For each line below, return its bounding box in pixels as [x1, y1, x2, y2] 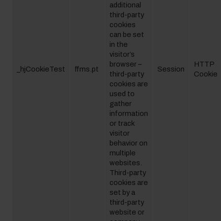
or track [110, 119, 135, 127]
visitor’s [110, 50, 135, 58]
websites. [110, 159, 142, 167]
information [110, 110, 148, 117]
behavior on [110, 139, 147, 147]
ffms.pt [74, 65, 99, 73]
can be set [110, 31, 144, 38]
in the [110, 40, 128, 48]
